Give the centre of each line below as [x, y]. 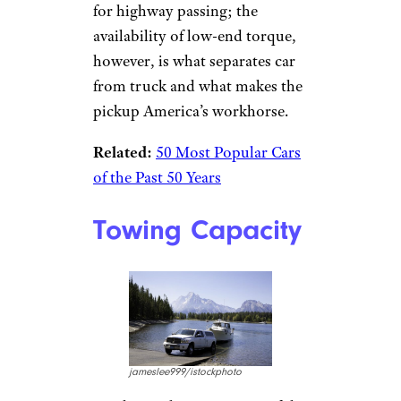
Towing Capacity [197, 230]
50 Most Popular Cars [228, 152]
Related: [123, 152]
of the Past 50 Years [157, 177]
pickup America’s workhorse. [194, 111]
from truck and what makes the [198, 85]
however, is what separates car [194, 60]
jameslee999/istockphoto [185, 372]
